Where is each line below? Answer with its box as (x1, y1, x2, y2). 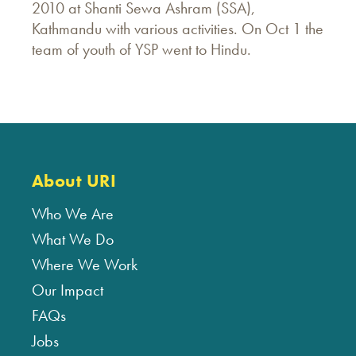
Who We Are (32, 203, 114, 224)
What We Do (32, 229, 114, 250)
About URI (32, 169, 116, 192)
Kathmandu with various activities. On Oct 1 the (32, 18, 323, 39)
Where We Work (32, 254, 137, 275)
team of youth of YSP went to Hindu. (32, 39, 251, 60)
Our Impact (32, 280, 103, 300)
